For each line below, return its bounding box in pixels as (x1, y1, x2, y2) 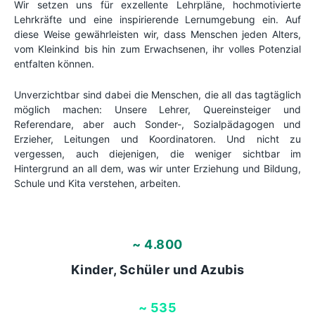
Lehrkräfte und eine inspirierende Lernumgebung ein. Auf (14, 13, 301, 26)
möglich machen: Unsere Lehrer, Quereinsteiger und (14, 103, 301, 115)
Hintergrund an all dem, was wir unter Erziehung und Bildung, (14, 162, 301, 174)
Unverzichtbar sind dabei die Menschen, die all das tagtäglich (14, 88, 301, 101)
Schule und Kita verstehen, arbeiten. (14, 176, 181, 189)
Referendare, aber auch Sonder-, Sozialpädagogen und (14, 117, 301, 130)
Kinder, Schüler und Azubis (70, 262, 245, 278)
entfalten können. (14, 58, 94, 70)
